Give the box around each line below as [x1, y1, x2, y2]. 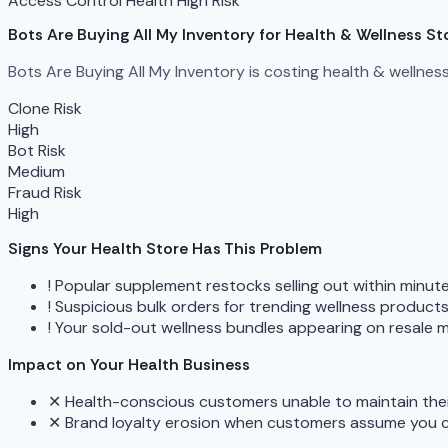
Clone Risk [8, 98, 82, 120]
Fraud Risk [8, 182, 82, 204]
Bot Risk [8, 140, 66, 162]
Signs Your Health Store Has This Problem [8, 237, 322, 259]
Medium [8, 161, 65, 183]
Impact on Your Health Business [8, 353, 250, 375]
